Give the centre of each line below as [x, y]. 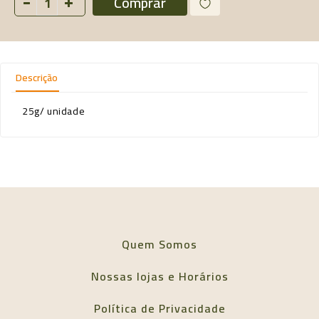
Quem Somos [159, 244]
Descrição [37, 77]
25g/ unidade [54, 111]
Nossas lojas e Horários [159, 276]
